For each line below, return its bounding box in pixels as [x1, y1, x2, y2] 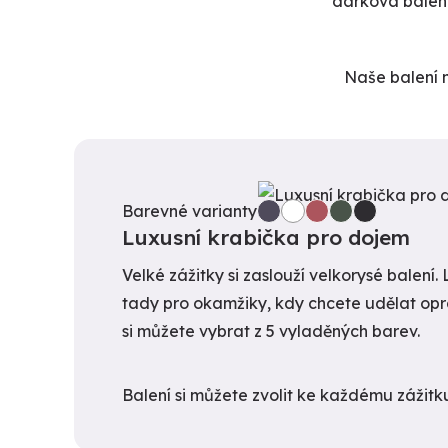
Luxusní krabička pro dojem [122, 224, 410, 250]
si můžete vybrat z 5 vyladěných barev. [122, 320, 420, 341]
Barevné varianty [122, 201, 257, 221]
